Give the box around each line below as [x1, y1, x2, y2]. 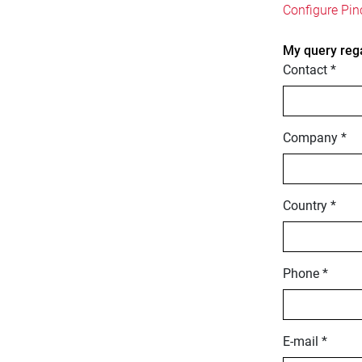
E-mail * [282, 334, 327, 350]
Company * [282, 130, 347, 146]
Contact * [282, 62, 336, 78]
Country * [282, 198, 336, 214]
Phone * [282, 266, 328, 282]
